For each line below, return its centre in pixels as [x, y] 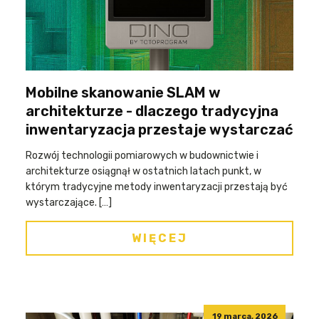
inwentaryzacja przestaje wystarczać [159, 130]
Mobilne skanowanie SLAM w [123, 93]
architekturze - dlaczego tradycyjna [152, 111]
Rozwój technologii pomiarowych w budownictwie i [142, 156]
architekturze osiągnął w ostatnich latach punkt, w [143, 171]
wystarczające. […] [69, 203]
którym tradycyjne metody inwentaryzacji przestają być [157, 187]
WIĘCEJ [159, 238]
